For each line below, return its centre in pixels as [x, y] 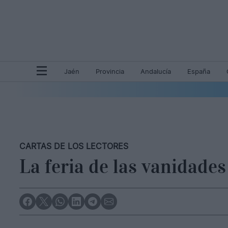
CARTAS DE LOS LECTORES [74, 146]
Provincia [110, 72]
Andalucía [156, 72]
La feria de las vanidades [123, 166]
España [199, 72]
